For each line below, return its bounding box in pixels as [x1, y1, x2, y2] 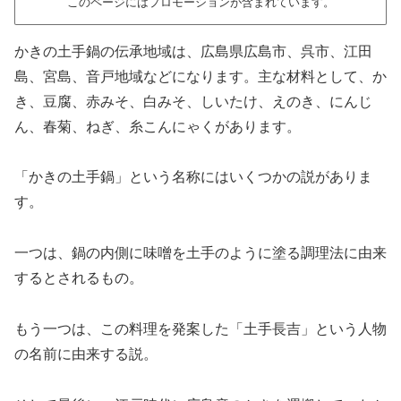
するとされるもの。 [14, 270, 143, 286]
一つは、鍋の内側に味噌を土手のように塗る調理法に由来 [14, 245, 387, 261]
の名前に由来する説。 [14, 346, 158, 363]
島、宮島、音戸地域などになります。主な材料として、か [14, 68, 387, 84]
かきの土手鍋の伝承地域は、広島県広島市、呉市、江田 [14, 43, 372, 59]
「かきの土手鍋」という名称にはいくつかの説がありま [14, 169, 372, 185]
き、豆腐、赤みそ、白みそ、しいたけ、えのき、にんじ [14, 93, 372, 109]
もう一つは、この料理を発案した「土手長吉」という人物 [14, 321, 387, 337]
